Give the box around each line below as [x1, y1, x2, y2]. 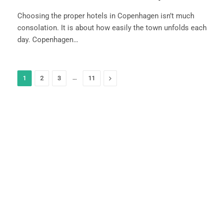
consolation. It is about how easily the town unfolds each [17, 23, 207, 33]
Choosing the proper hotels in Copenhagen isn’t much [17, 11, 194, 21]
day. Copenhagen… [17, 35, 78, 45]
